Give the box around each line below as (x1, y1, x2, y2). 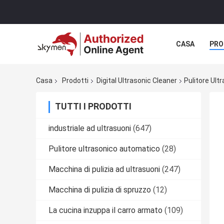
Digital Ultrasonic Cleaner (96, 76, 177, 85)
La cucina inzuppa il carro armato (48, 205, 162, 215)
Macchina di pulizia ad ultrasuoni (48, 164, 160, 174)
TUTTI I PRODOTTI (55, 101, 131, 112)
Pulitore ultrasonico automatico (48, 144, 160, 154)
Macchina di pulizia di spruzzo (48, 185, 151, 195)
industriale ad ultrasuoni (48, 123, 131, 133)
